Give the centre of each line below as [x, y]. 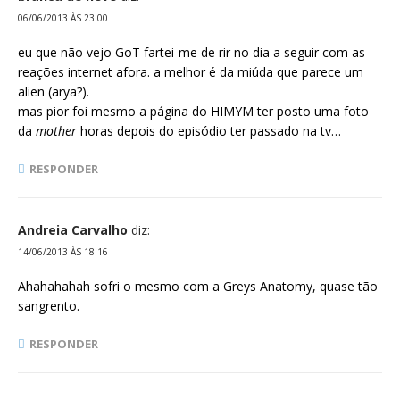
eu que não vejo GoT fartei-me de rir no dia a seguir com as [192, 53]
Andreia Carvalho [73, 230]
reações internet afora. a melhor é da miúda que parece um [191, 72]
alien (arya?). [54, 92]
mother [56, 131]
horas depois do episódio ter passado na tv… [209, 131]
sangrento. [49, 306]
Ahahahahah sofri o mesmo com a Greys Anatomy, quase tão [198, 287]
